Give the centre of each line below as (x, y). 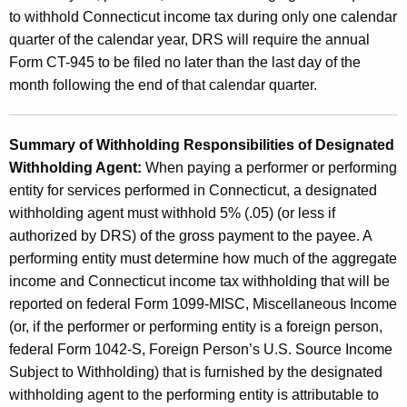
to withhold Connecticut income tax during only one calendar (203, 16)
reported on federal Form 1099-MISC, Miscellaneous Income (203, 303)
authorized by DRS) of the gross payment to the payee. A (190, 235)
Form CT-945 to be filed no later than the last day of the (185, 62)
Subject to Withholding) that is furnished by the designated (196, 372)
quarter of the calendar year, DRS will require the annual (189, 39)
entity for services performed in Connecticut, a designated (193, 190)
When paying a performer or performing (271, 167)
